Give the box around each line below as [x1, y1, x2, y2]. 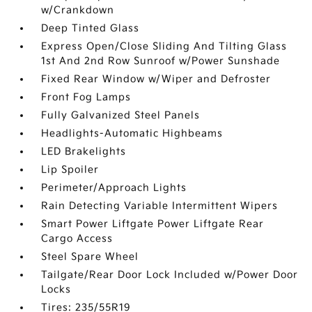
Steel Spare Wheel [41, 251, 139, 263]
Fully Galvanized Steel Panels [41, 109, 201, 121]
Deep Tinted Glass [41, 22, 140, 34]
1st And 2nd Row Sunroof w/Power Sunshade [41, 55, 281, 67]
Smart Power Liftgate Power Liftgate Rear [41, 218, 265, 230]
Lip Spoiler [41, 164, 100, 175]
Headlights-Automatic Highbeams [41, 127, 224, 139]
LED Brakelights [41, 146, 127, 157]
